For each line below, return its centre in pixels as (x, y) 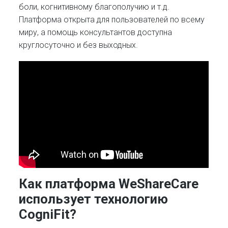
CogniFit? (48, 214)
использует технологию (94, 199)
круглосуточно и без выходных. (79, 45)
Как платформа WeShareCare (109, 184)
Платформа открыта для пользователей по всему (112, 19)
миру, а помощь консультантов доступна (96, 32)
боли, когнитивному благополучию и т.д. (94, 7)
